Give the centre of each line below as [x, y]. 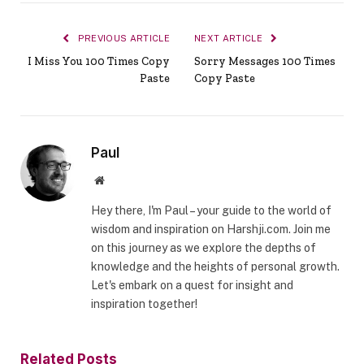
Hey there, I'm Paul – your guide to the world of [211, 211]
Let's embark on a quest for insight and [192, 286]
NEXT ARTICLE [230, 39]
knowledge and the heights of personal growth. [215, 267]
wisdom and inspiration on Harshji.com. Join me [211, 230]
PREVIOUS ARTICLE [122, 39]
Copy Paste [225, 79]
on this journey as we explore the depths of [204, 248]
